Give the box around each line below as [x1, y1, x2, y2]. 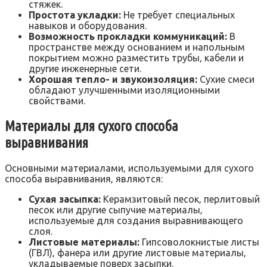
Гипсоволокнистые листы [139, 237, 259, 248]
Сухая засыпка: [29, 194, 101, 205]
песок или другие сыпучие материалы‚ [29, 204, 203, 216]
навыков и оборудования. [29, 20, 147, 31]
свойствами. [29, 95, 85, 106]
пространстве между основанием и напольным [29, 41, 245, 52]
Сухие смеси [197, 73, 254, 85]
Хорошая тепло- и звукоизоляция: [29, 73, 197, 85]
